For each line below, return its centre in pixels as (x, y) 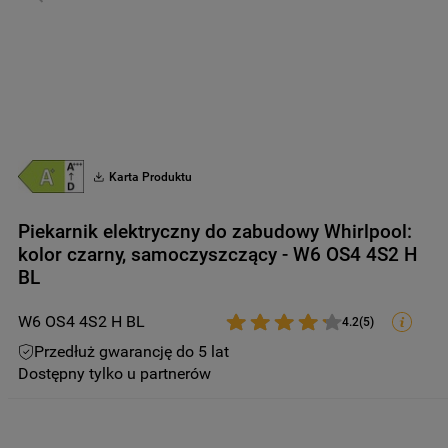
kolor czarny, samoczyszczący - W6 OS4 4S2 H (218, 254)
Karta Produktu (150, 176)
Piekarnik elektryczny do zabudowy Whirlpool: (215, 231)
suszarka (112, 43)
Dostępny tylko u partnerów (114, 373)
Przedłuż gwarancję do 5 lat (131, 351)
